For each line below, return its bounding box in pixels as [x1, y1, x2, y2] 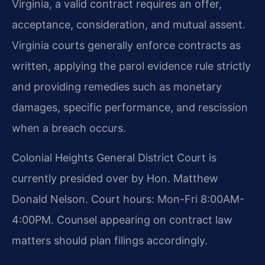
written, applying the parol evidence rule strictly [12, 60, 251, 73]
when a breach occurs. [12, 122, 126, 135]
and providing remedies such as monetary [12, 80, 222, 93]
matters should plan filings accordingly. [12, 234, 208, 247]
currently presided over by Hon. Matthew [12, 172, 218, 185]
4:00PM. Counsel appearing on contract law [12, 213, 232, 226]
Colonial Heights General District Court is [12, 151, 216, 164]
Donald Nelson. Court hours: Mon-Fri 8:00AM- [12, 192, 244, 205]
